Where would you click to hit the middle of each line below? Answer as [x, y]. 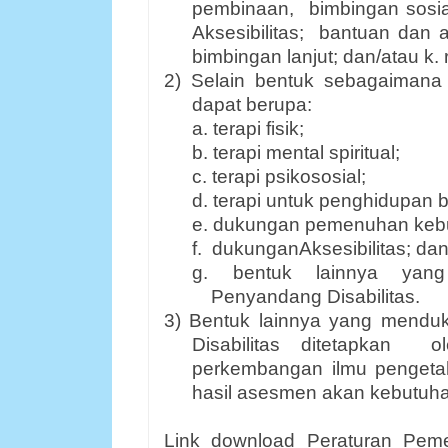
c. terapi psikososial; [279, 176]
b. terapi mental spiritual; [296, 152]
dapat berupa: [252, 104]
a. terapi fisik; [248, 128]
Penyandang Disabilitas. [316, 296]
